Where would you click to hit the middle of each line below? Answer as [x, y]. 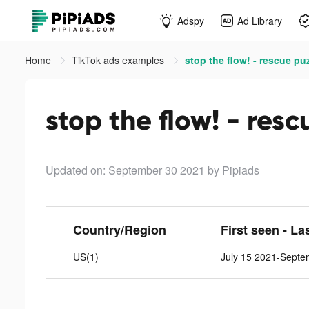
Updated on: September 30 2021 [125, 170]
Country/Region [120, 230]
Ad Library [260, 20]
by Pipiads [233, 170]
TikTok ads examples [119, 60]
